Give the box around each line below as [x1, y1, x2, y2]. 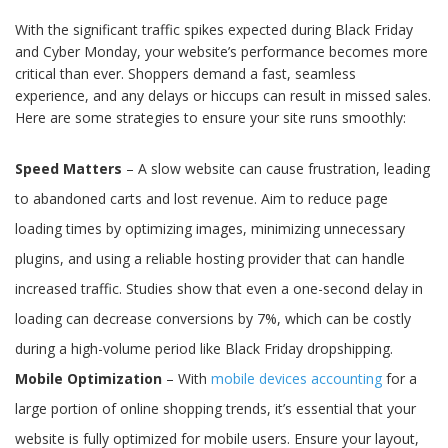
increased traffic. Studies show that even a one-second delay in [15, 279, 423, 299]
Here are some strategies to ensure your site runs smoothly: [15, 108, 406, 128]
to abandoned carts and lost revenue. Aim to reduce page [15, 189, 388, 209]
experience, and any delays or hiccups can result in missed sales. [15, 86, 431, 106]
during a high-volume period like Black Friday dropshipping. [15, 339, 393, 359]
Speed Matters [15, 159, 122, 179]
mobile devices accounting [211, 369, 382, 389]
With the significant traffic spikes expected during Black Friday [15, 20, 413, 40]
